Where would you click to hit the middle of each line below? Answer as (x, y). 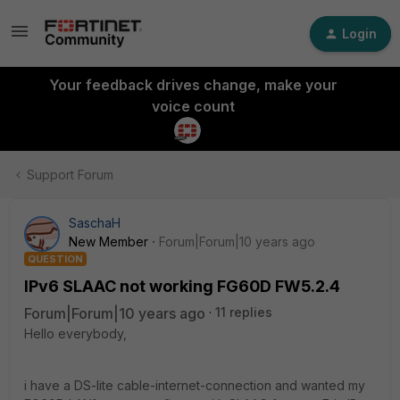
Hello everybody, (75, 333)
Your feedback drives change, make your (193, 85)
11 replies (244, 312)
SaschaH (95, 223)
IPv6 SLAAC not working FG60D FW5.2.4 (182, 286)
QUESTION (55, 259)
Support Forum (70, 175)
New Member (108, 242)
